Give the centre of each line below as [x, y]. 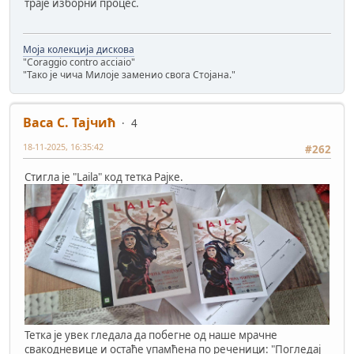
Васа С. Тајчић [70, 123]
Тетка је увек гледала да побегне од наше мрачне [151, 335]
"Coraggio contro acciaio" [79, 62]
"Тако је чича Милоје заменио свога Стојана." [129, 75]
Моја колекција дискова [79, 50]
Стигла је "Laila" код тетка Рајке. [104, 177]
